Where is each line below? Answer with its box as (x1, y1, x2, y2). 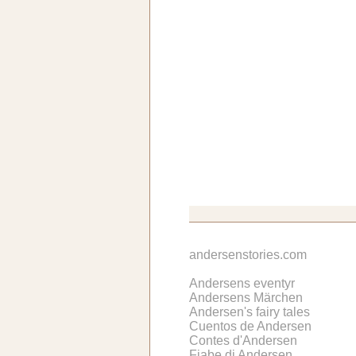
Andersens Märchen (189, 290, 303, 304)
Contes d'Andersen (189, 333, 297, 347)
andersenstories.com (189, 247, 307, 261)
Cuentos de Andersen (189, 319, 311, 333)
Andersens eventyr (189, 276, 295, 290)
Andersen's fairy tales (189, 304, 310, 319)
